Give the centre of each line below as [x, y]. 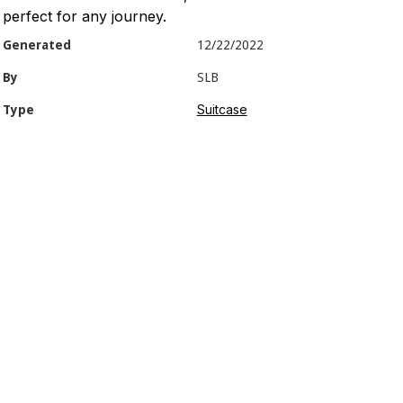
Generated [37, 45]
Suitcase [222, 109]
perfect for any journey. [85, 16]
